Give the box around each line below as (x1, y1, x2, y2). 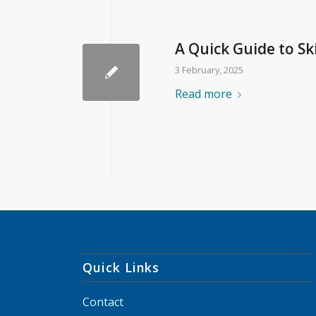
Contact (83, 293, 124, 310)
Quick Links (83, 258, 160, 276)
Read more (175, 86, 233, 102)
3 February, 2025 (175, 63, 244, 77)
